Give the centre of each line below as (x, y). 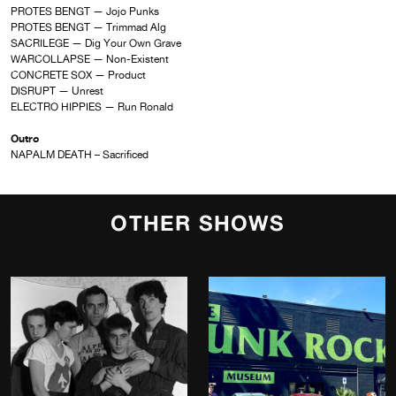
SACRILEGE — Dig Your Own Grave (96, 44)
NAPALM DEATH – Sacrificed (80, 155)
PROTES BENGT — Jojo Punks (85, 12)
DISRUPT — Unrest (57, 91)
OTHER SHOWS (198, 224)
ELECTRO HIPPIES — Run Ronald (92, 107)
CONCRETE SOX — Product (78, 76)
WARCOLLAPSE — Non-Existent (90, 60)
